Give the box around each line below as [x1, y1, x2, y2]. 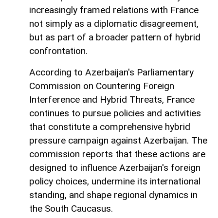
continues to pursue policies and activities [29, 108, 201, 119]
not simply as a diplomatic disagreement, [29, 18, 199, 30]
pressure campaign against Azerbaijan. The [29, 135, 207, 146]
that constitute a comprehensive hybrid [29, 121, 190, 133]
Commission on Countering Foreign [29, 80, 174, 92]
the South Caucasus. [29, 203, 113, 215]
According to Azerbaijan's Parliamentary [29, 67, 194, 78]
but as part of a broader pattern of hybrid [29, 32, 200, 43]
